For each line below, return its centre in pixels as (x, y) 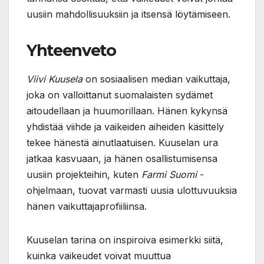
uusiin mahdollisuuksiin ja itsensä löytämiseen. (128, 14)
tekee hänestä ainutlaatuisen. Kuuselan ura (122, 142)
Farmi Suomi (169, 174)
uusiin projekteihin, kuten (84, 174)
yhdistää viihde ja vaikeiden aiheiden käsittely (125, 126)
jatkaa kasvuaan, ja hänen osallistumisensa (122, 158)
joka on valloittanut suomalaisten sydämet (120, 95)
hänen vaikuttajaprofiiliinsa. (87, 206)
